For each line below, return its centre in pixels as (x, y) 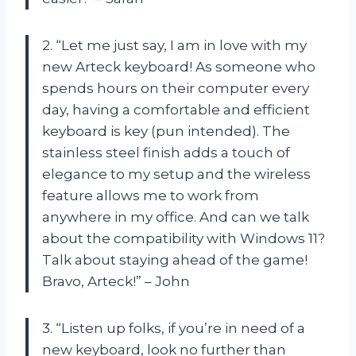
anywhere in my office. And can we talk (176, 217)
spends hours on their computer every (176, 88)
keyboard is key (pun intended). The (166, 131)
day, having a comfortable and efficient (176, 109)
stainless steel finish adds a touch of (166, 152)
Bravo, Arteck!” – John (116, 281)
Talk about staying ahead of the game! (175, 259)
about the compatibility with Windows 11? (184, 238)
